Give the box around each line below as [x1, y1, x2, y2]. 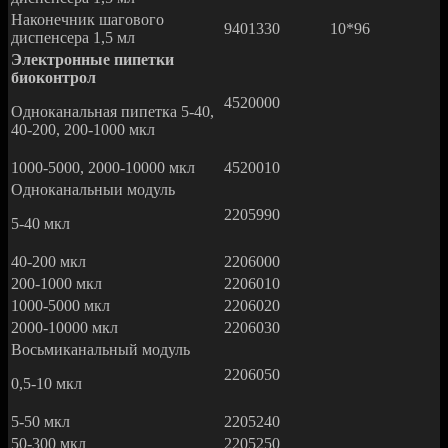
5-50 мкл [11, 413, 70, 431]
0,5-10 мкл [11, 375, 82, 393]
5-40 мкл [11, 215, 70, 233]
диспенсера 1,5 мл [11, 29, 135, 47]
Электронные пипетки [11, 51, 174, 69]
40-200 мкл [11, 253, 86, 271]
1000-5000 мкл [11, 297, 110, 315]
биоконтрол [11, 69, 96, 87]
